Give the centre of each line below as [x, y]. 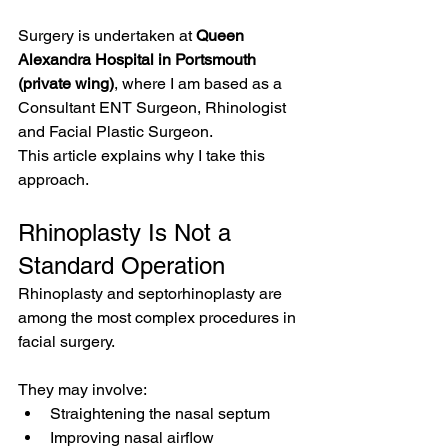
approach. [53, 179]
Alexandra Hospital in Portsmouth [139, 59]
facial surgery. [66, 341]
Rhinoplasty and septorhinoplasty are [152, 293]
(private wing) [66, 83]
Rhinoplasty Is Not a [128, 232]
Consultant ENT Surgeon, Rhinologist [154, 107]
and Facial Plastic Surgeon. [115, 131]
